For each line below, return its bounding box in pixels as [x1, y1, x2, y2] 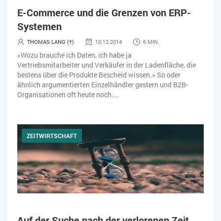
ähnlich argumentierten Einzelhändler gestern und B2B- [17, 79, 188, 89]
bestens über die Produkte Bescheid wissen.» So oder [17, 70, 181, 79]
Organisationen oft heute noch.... [17, 89, 119, 99]
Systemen [17, 19, 62, 33]
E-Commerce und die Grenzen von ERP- [17, 5, 191, 19]
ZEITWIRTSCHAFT [27, 131, 77, 140]
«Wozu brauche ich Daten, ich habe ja [17, 50, 132, 60]
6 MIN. [143, 37, 159, 45]
